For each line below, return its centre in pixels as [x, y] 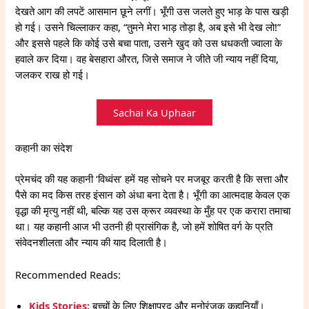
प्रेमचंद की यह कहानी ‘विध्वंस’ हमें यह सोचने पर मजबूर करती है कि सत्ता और [152, 179]
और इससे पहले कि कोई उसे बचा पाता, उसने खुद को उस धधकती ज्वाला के [149, 43]
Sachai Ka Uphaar [154, 112]
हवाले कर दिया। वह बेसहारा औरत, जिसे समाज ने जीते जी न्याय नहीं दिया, [147, 59]
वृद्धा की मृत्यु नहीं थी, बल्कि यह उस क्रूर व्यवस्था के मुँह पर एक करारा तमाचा [153, 211]
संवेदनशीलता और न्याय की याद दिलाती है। [92, 242]
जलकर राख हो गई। [53, 75]
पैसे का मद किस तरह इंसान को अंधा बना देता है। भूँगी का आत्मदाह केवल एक [153, 195]
